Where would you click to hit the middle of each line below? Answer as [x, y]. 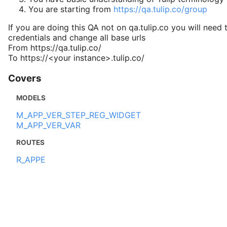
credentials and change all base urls [77, 38]
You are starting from [71, 9]
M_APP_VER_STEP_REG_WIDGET [79, 115]
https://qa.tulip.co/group [160, 9]
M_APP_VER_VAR [48, 125]
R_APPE [31, 159]
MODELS [31, 98]
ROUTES [30, 142]
